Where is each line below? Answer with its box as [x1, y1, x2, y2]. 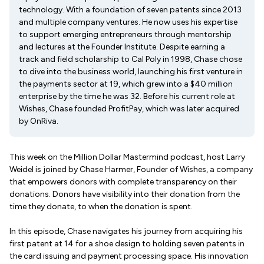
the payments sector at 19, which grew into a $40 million [19, 79, 233, 89]
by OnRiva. [19, 116, 58, 126]
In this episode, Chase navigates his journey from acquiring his [9, 226, 243, 236]
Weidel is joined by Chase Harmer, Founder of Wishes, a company [9, 164, 253, 174]
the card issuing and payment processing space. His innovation [9, 251, 249, 261]
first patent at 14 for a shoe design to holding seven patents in [9, 239, 245, 249]
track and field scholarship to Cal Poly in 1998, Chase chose [19, 54, 242, 64]
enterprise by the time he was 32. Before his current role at [19, 91, 235, 101]
